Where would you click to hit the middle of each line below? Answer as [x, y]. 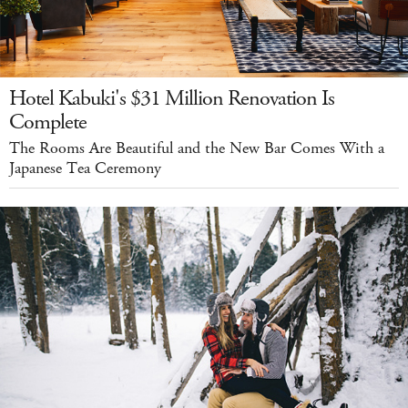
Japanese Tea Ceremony [85, 169]
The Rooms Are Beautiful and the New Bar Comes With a [197, 149]
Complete [48, 122]
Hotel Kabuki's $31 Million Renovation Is [172, 99]
